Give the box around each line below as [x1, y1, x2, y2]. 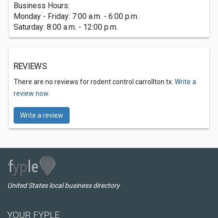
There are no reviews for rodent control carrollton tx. [14, 78, 175, 86]
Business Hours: [14, 1, 70, 10]
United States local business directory [7, 182, 120, 189]
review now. [14, 90, 50, 97]
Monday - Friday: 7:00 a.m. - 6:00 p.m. [14, 12, 139, 21]
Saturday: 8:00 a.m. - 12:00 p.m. [14, 22, 118, 32]
